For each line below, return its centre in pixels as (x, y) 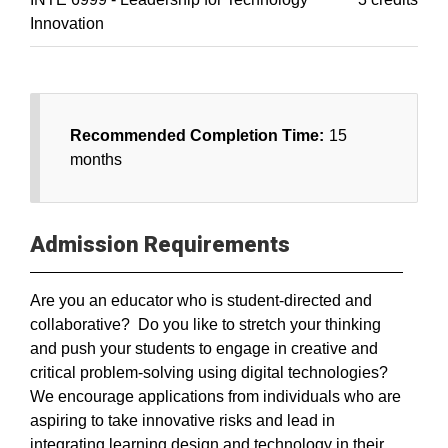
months (96, 159)
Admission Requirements (160, 244)
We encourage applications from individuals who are (215, 396)
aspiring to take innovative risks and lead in (182, 420)
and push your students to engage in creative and (204, 348)
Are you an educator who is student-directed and (201, 300)
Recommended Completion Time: (197, 135)
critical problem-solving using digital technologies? (209, 372)
